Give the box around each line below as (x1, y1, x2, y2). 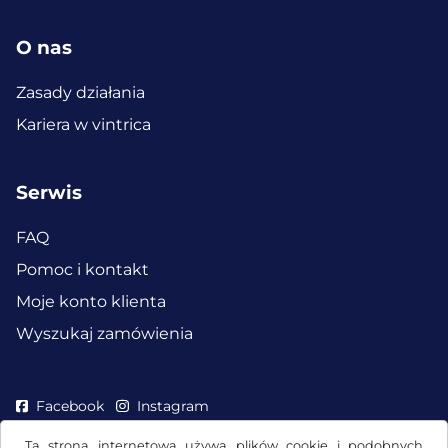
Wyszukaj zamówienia (16, 323, 193, 343)
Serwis (16, 181, 82, 205)
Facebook (36, 396, 105, 415)
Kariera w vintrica (16, 114, 151, 134)
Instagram (136, 396, 209, 415)
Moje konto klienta (16, 291, 166, 311)
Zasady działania (16, 82, 145, 102)
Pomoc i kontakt (16, 259, 149, 279)
